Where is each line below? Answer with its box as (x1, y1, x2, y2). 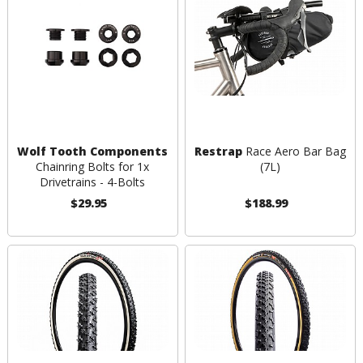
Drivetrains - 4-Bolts (40, 174, 146, 190)
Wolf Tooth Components (17, 143, 169, 160)
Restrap (194, 143, 242, 160)
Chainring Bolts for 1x (36, 159, 150, 175)
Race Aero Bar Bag (241, 143, 346, 160)
